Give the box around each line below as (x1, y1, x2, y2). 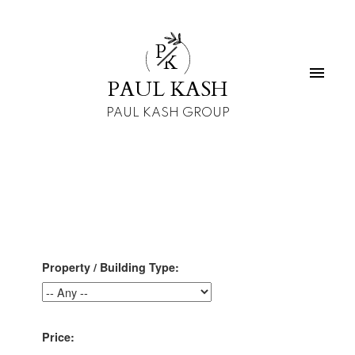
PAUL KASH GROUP (105, 105, 230, 120)
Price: (41, 328, 74, 345)
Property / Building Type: (41, 258, 179, 275)
